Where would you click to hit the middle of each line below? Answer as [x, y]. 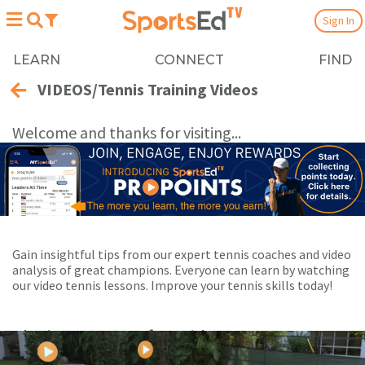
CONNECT [189, 59]
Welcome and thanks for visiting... [127, 132]
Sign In [338, 20]
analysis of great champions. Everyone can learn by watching [181, 269]
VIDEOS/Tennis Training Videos [148, 89]
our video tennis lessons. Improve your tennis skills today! [172, 285]
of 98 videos [183, 336]
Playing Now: [67, 336]
